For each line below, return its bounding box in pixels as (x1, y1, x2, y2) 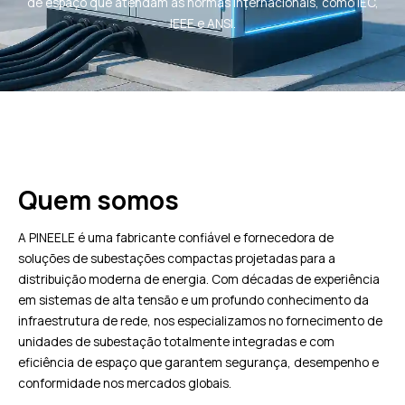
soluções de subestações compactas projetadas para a (18, 250, 335, 267)
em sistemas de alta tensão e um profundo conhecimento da (18, 291, 369, 308)
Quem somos (18, 183, 179, 217)
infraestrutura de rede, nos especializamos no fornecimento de (18, 312, 382, 329)
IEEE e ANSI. (169, 14, 236, 32)
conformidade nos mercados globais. (18, 374, 231, 391)
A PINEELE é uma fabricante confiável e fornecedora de (18, 229, 334, 246)
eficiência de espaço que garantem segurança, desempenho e (18, 353, 379, 371)
